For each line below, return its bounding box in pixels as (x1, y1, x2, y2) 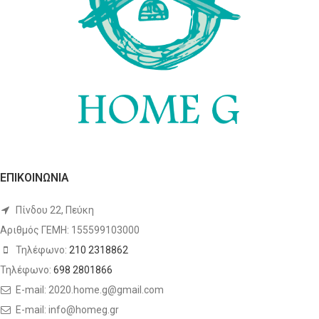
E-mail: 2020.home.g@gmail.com (14, 284, 164, 296)
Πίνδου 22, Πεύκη (14, 204, 94, 216)
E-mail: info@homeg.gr (14, 304, 119, 316)
